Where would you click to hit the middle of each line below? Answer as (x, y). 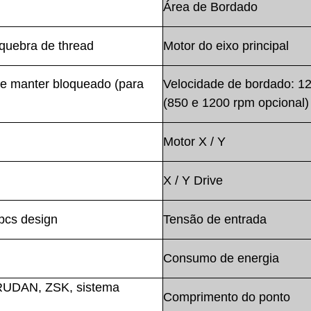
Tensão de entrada (215, 219)
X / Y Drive (193, 180)
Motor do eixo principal (226, 45)
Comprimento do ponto (227, 297)
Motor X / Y (194, 141)
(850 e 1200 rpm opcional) (236, 102)
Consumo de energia (221, 258)
